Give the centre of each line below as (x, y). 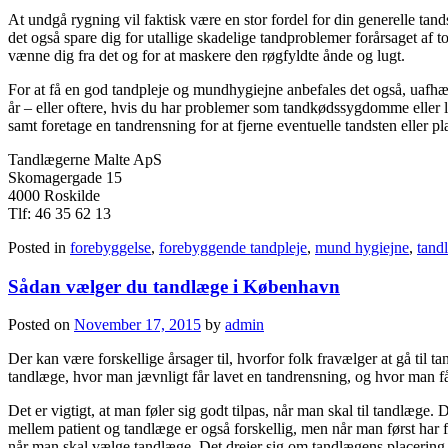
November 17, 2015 (137, 325)
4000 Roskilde (54, 195)
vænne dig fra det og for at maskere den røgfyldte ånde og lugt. (206, 55)
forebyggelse (110, 247)
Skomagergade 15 (65, 177)
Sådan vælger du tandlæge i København (174, 286)
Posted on (41, 325)
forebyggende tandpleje (233, 247)
